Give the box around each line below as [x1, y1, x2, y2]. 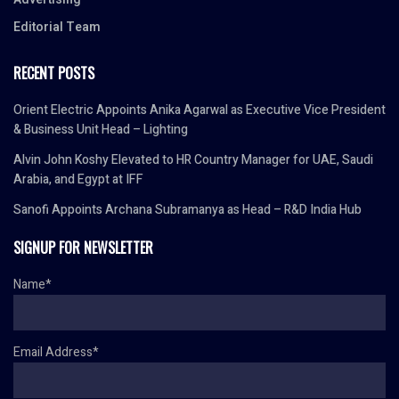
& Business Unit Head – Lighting [13, 120, 188, 140]
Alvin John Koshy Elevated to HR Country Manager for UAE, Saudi [13, 151, 373, 170]
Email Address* [13, 343, 99, 362]
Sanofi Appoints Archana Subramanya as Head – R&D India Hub [13, 200, 362, 220]
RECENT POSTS [13, 62, 94, 85]
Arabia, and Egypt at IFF [13, 170, 143, 190]
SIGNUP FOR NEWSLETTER [13, 237, 153, 259]
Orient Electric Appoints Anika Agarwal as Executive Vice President [13, 101, 386, 120]
